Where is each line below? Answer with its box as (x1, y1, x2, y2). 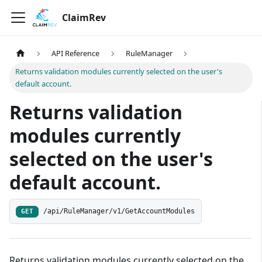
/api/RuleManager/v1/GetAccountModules (43, 207, 195, 216)
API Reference (51, 48, 100, 59)
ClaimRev (61, 11, 106, 24)
